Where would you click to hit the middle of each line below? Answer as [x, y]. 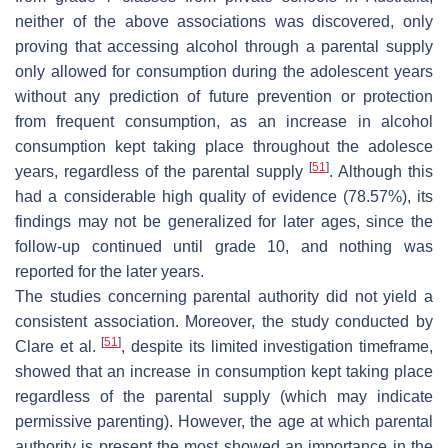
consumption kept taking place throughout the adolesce [224, 146]
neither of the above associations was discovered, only [224, 21]
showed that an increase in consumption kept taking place [224, 371]
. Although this [381, 171]
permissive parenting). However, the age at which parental [224, 421]
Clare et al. [58, 346]
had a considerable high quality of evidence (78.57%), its [224, 196]
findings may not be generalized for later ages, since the [224, 221]
